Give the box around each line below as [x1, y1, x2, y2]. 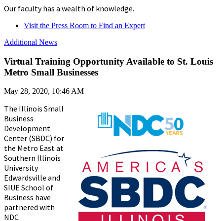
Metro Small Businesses [4, 67, 98, 77]
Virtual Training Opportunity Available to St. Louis [4, 56, 213, 67]
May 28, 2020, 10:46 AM [4, 87, 84, 96]
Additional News [4, 37, 57, 46]
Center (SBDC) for [4, 133, 64, 144]
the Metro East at [4, 143, 64, 153]
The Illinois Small [4, 104, 64, 114]
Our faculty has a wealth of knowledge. [4, 3, 134, 13]
